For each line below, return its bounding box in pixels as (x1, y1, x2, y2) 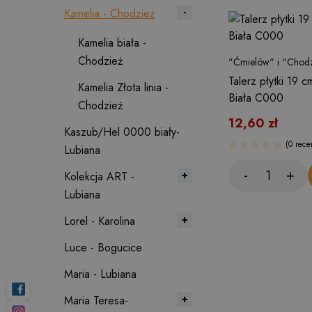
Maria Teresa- (64, 292, 128, 309)
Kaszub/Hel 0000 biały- (64, 124, 180, 140)
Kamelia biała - (78, 35, 146, 51)
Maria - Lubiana (64, 266, 136, 282)
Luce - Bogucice (64, 240, 142, 256)
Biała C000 (228, 90, 283, 106)
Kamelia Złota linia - (78, 79, 169, 95)
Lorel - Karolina (64, 213, 135, 229)
